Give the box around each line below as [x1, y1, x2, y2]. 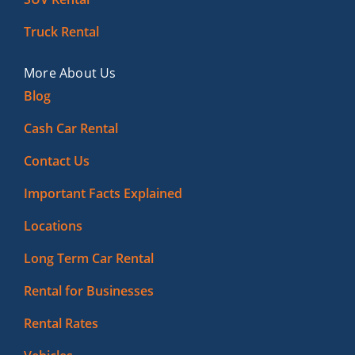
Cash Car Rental [23, 120, 118, 137]
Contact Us [23, 152, 90, 170]
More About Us [23, 64, 116, 82]
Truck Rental [23, 23, 99, 40]
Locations [23, 217, 82, 235]
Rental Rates [23, 315, 98, 332]
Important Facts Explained [23, 185, 182, 202]
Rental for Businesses [23, 282, 154, 300]
